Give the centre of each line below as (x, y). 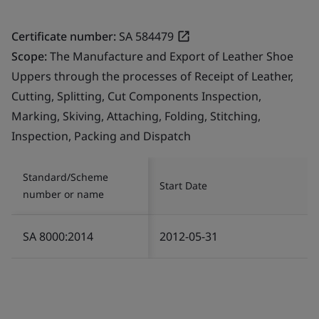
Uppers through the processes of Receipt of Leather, (152, 76)
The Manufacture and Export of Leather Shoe (172, 56)
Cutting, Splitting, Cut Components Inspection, (136, 96)
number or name (63, 194)
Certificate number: (64, 36)
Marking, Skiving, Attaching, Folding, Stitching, (136, 116)
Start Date (183, 185)
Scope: (31, 56)
